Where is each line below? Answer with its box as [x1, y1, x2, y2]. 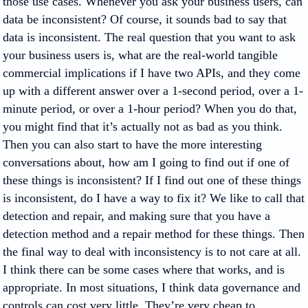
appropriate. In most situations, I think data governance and [3, 280, 300, 294]
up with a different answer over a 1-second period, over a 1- [3, 84, 303, 98]
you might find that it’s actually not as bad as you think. [3, 120, 283, 133]
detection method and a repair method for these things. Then [3, 227, 305, 241]
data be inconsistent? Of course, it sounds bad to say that [3, 12, 287, 26]
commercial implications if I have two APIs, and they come [3, 66, 300, 80]
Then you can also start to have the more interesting [3, 137, 262, 151]
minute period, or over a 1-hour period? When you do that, [3, 102, 297, 115]
